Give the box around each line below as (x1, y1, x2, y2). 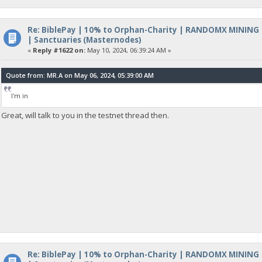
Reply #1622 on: (32, 45, 85, 54)
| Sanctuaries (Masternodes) (27, 34, 142, 45)
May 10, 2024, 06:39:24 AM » (85, 45, 171, 54)
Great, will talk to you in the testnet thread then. (1, 109, 170, 120)
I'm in (11, 91, 28, 101)
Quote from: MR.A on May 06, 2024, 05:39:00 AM (6, 71, 154, 80)
